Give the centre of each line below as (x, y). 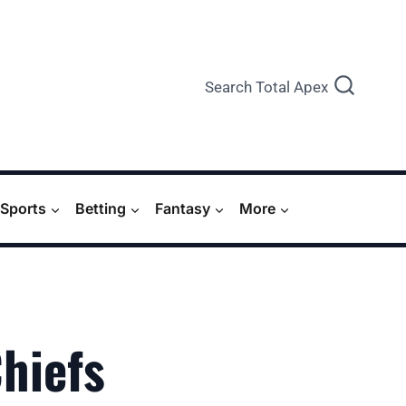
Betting (101, 208)
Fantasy (183, 208)
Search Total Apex (266, 87)
